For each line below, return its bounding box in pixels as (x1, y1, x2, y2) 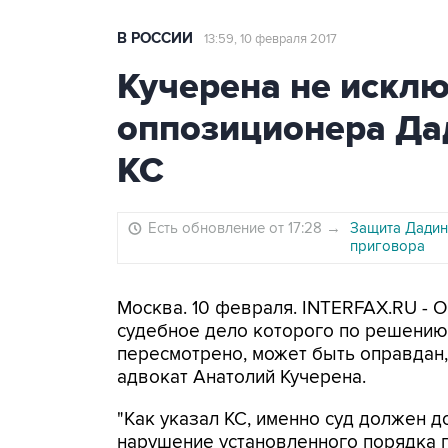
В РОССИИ (117, 29, 193, 48)
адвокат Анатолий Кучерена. (117, 366, 366, 389)
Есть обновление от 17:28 (148, 219, 326, 237)
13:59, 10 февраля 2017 (204, 31, 337, 47)
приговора (350, 237, 425, 255)
